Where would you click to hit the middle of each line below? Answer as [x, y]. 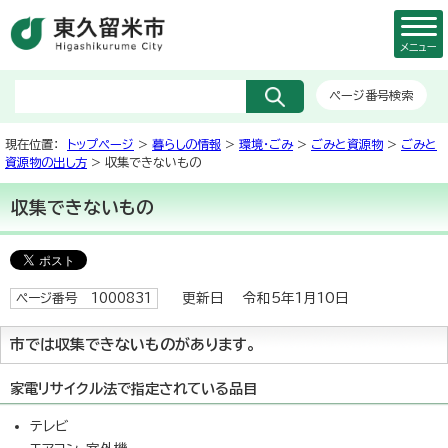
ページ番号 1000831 [84, 298]
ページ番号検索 [371, 95]
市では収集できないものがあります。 [133, 344]
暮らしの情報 [186, 144]
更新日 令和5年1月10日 [258, 298]
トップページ [100, 144]
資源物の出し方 [46, 162]
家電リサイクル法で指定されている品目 [133, 388]
